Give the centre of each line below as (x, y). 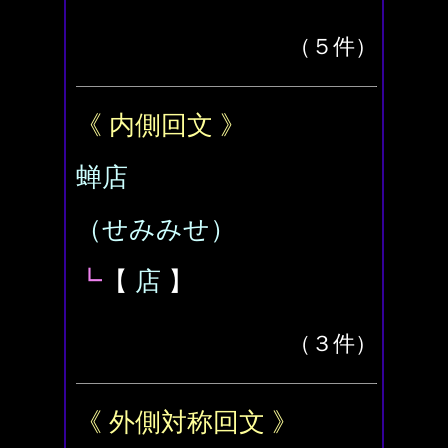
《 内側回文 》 (161, 125)
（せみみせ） (156, 229)
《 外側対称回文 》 (187, 422)
